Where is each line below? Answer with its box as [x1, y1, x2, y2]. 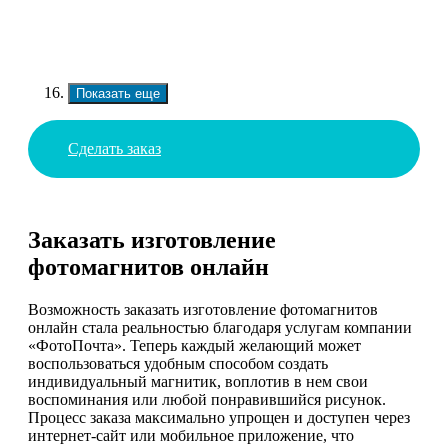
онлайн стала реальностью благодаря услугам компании [28, 319, 412, 337]
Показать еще [76, 85, 160, 101]
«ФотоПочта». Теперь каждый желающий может [28, 337, 361, 355]
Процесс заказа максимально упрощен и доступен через [28, 409, 410, 427]
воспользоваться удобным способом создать [28, 355, 328, 373]
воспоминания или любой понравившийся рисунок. [28, 391, 386, 409]
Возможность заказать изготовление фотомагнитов [28, 301, 378, 319]
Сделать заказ [68, 139, 161, 157]
